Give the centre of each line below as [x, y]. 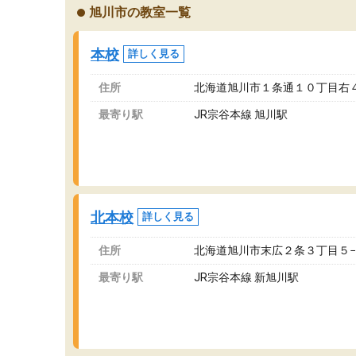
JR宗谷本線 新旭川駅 [246, 277]
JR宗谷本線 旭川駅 [241, 114]
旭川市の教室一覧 [140, 12]
